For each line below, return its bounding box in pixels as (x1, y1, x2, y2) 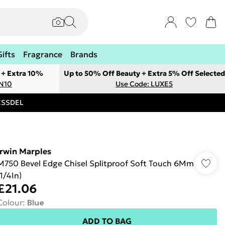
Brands (70, 49, 97, 59)
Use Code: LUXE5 (116, 79, 173, 88)
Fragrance (23, 49, 62, 59)
